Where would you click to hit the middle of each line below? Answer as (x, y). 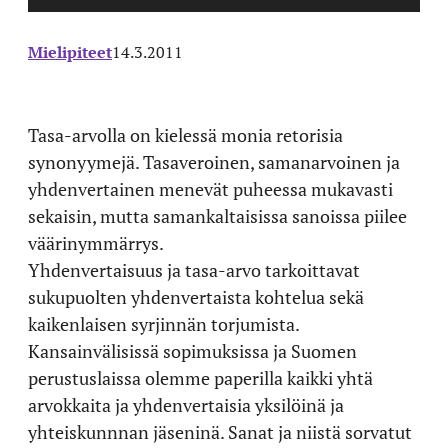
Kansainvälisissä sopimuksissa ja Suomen (192, 350)
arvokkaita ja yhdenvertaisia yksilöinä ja (186, 404)
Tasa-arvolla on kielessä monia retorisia (185, 134)
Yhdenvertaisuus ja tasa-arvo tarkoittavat (194, 269)
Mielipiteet (70, 51)
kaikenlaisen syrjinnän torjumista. (163, 323)
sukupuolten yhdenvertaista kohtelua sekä (196, 296)
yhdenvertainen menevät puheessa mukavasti (210, 188)
